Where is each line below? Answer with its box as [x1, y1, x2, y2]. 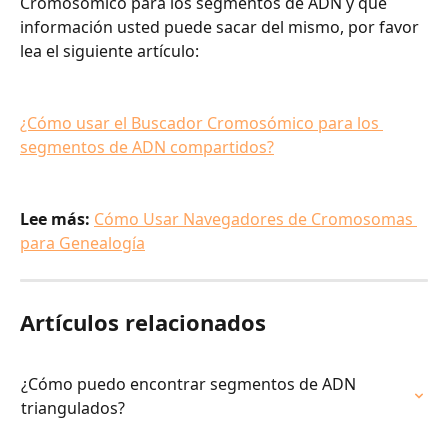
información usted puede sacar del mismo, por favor [20, 16, 423, 39]
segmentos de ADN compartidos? [20, 136, 274, 159]
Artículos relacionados [20, 307, 266, 338]
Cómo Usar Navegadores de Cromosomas [94, 208, 417, 231]
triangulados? [21, 397, 125, 420]
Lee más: [20, 208, 94, 231]
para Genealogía [20, 232, 145, 255]
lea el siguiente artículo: [20, 40, 199, 63]
